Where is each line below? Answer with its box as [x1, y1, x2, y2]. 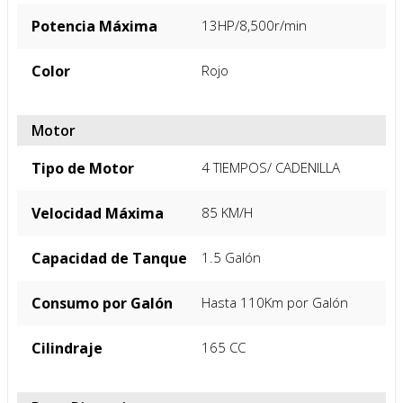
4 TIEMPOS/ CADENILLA [201, 157, 340, 176]
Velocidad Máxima [31, 202, 164, 223]
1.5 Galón [201, 247, 261, 266]
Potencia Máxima [31, 15, 157, 36]
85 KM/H [201, 202, 253, 221]
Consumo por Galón [31, 292, 173, 313]
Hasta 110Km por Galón [201, 292, 348, 311]
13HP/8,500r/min [201, 15, 307, 34]
